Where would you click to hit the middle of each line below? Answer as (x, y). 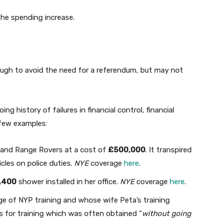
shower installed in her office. (68, 182)
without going (167, 214)
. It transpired (168, 150)
